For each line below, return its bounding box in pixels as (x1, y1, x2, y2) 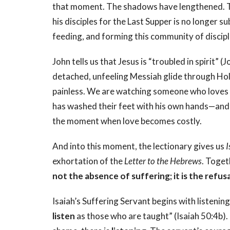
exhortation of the (52, 156, 124, 167)
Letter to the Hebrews (124, 156, 202, 167)
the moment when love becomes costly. (52, 116, 202, 127)
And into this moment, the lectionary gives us (52, 141, 226, 152)
